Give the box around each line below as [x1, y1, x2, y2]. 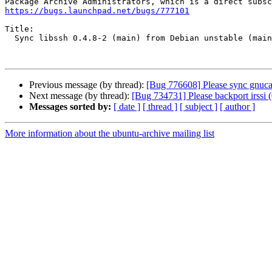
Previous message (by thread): [29, 80, 146, 90]
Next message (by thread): [29, 90, 132, 101]
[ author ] [220, 101, 255, 112]
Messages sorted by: [29, 101, 111, 112]
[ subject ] [180, 101, 217, 112]
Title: [5, 24, 34, 34]
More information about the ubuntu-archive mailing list [5, 128, 214, 139]
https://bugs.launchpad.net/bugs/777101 [5, 6, 189, 16]
